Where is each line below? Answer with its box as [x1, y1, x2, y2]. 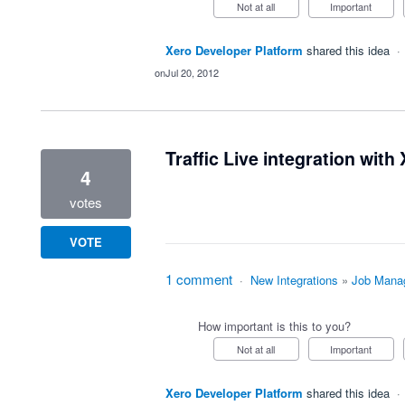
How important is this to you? [197, 317, 351, 334]
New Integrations [250, 271, 338, 288]
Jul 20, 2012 [165, 65, 219, 80]
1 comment [165, 269, 232, 288]
